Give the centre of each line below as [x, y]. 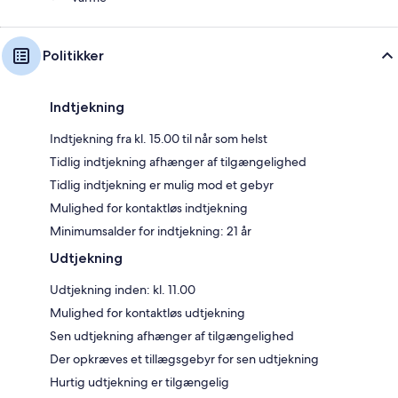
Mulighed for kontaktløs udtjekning [147, 313]
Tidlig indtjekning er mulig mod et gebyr [162, 185]
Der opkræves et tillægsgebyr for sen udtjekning [184, 359]
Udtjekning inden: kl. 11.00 [123, 290]
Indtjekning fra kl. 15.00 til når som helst [159, 139]
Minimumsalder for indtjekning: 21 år [151, 231]
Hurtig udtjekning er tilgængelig [139, 382]
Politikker [73, 56]
